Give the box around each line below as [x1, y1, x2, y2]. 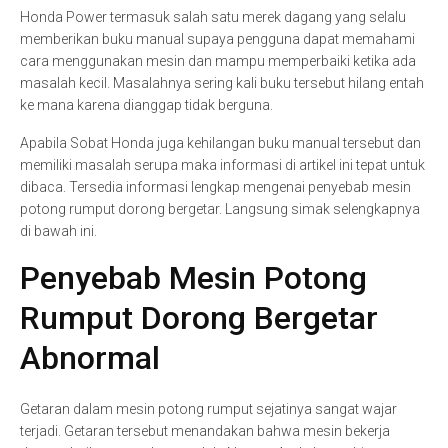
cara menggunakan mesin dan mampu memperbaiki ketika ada [20, 53, 416, 69]
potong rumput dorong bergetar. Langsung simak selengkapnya [20, 201, 420, 217]
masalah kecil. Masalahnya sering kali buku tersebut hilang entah [20, 75, 424, 91]
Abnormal [20, 339, 160, 377]
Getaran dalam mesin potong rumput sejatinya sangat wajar [20, 401, 397, 417]
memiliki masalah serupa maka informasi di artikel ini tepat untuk [20, 157, 425, 173]
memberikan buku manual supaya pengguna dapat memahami [20, 31, 415, 47]
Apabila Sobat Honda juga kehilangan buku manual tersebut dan [20, 135, 421, 151]
